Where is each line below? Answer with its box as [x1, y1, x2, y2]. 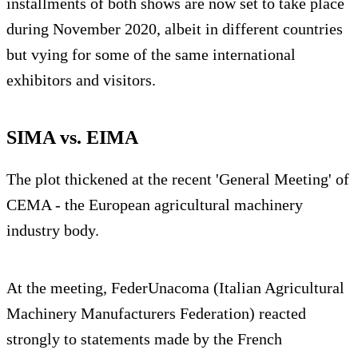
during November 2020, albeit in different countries [6, 19, 343, 38]
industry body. [6, 221, 99, 239]
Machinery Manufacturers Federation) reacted [6, 304, 306, 322]
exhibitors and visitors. [6, 70, 156, 89]
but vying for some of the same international [6, 45, 296, 63]
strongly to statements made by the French [6, 329, 282, 348]
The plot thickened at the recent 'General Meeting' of [6, 169, 349, 188]
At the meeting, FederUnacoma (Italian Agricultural [6, 278, 344, 296]
